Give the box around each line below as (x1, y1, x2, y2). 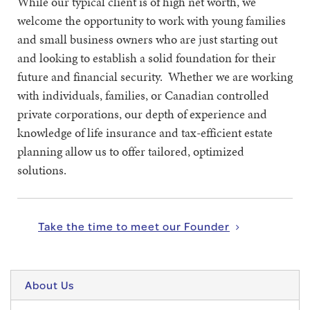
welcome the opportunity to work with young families (17, 12, 286, 29)
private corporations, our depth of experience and (17, 105, 267, 122)
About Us (25, 277, 74, 293)
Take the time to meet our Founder (38, 218, 230, 234)
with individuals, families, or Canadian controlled (17, 86, 269, 104)
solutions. (17, 161, 66, 179)
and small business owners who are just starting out (17, 30, 277, 48)
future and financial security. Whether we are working (17, 68, 293, 85)
